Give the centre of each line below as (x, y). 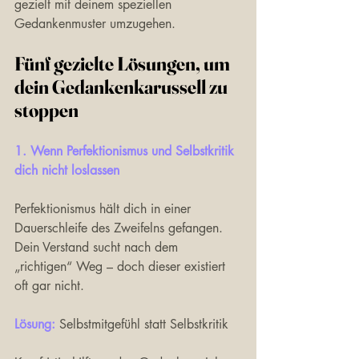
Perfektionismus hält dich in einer (105, 209)
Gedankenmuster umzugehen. (95, 24)
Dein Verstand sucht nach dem (98, 247)
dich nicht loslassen (67, 170)
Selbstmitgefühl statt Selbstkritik (144, 324)
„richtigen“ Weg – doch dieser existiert (122, 266)
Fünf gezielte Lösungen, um (124, 64)
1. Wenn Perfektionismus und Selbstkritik (126, 151)
